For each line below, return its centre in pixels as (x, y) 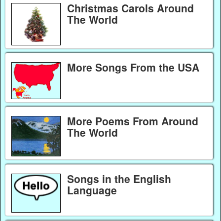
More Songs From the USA (133, 67)
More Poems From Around (132, 121)
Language (92, 190)
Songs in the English (119, 178)
